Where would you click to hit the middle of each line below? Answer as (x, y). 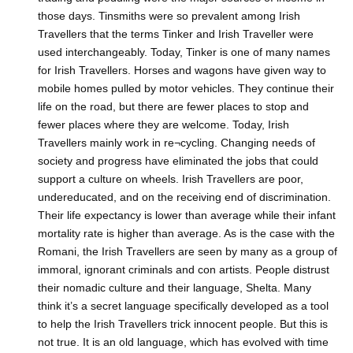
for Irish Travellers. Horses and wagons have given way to (182, 71)
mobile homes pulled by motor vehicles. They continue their (186, 89)
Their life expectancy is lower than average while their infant (187, 216)
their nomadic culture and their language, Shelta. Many (175, 288)
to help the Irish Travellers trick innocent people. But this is (183, 324)
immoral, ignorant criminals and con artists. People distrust (184, 270)
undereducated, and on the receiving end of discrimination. (184, 197)
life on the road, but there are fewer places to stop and (173, 107)
